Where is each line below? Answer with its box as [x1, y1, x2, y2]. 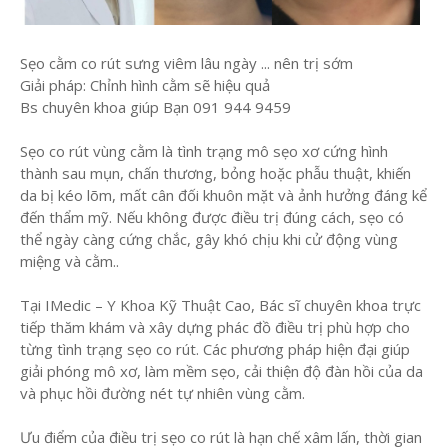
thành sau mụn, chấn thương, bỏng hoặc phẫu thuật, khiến [20, 163, 411, 184]
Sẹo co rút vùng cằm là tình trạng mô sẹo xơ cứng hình [20, 141, 388, 162]
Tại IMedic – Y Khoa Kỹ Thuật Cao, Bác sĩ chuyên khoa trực [20, 295, 421, 316]
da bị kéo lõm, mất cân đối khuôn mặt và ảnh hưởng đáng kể [20, 185, 427, 206]
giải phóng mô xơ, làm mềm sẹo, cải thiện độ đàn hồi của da [20, 361, 423, 382]
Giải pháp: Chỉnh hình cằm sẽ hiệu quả [20, 75, 270, 96]
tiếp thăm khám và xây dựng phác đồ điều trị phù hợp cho [20, 317, 410, 338]
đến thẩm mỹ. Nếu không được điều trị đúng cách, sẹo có [20, 207, 404, 228]
